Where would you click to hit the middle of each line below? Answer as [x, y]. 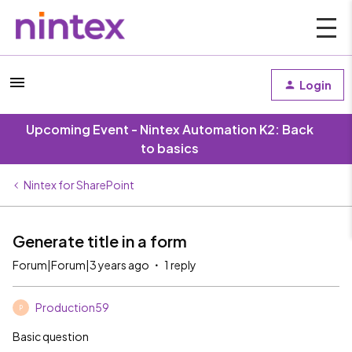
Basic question [51, 336]
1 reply [180, 265]
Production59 [72, 307]
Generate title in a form [100, 241]
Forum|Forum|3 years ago [81, 265]
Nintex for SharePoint [79, 185]
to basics [170, 148]
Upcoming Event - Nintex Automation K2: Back [170, 129]
